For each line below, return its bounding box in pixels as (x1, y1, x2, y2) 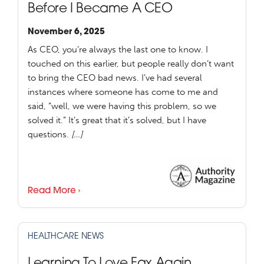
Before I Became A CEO (28, 3, 173, 16)
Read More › (28, 187, 80, 196)
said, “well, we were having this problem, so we (28, 101, 216, 112)
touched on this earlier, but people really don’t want (28, 58, 234, 70)
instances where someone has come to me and (28, 87, 218, 98)
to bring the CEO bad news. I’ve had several (28, 72, 202, 84)
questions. (28, 129, 71, 140)
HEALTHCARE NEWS (28, 232, 104, 242)
